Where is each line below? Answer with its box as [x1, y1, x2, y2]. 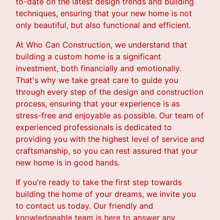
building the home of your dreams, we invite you [16, 189, 196, 199]
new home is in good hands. [16, 158, 120, 168]
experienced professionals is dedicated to [16, 122, 172, 133]
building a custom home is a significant [16, 52, 161, 62]
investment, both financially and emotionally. [16, 63, 181, 74]
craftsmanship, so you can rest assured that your [16, 146, 198, 156]
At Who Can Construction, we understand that [16, 40, 187, 50]
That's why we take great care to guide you [16, 75, 178, 85]
